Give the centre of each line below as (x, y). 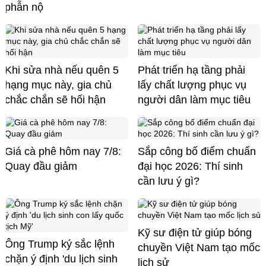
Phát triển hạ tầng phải (191, 70)
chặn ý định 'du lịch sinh (61, 259)
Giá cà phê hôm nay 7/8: (63, 151)
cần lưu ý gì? (169, 181)
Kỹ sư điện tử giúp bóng (195, 232)
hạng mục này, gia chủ (58, 85)
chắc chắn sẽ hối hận (55, 99)
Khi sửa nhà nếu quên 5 (62, 70)
